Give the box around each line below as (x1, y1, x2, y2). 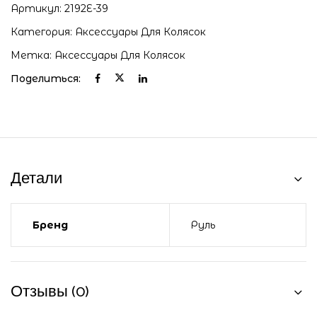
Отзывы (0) (11, 279, 89, 305)
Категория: (11, 25, 75, 38)
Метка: (11, 48, 54, 62)
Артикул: (11, 1, 64, 15)
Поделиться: (11, 71, 81, 85)
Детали (11, 166, 62, 192)
